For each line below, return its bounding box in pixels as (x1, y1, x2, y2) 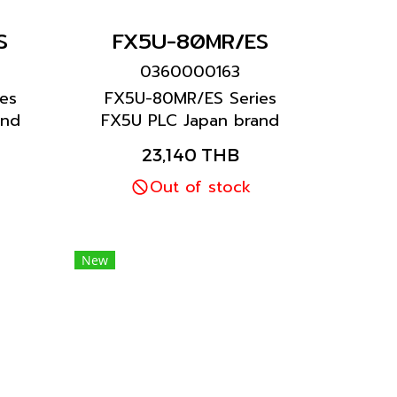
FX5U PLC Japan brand (101, 108, 280, 133)
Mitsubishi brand (126, 130, 254, 155)
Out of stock (150, 175, 251, 199)
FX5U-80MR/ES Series (104, 86, 276, 111)
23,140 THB (141, 144, 239, 165)
